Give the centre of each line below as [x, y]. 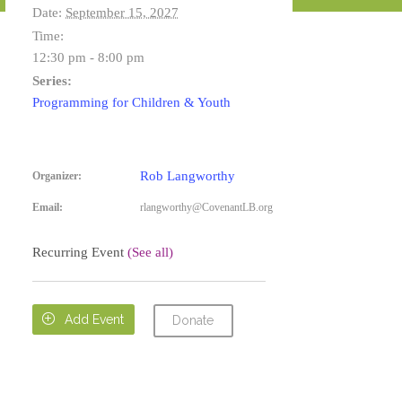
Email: [48, 207]
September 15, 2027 [122, 13]
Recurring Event [80, 252]
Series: [52, 81]
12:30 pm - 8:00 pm [88, 57]
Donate [193, 320]
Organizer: [57, 176]
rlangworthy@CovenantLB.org [206, 207]
